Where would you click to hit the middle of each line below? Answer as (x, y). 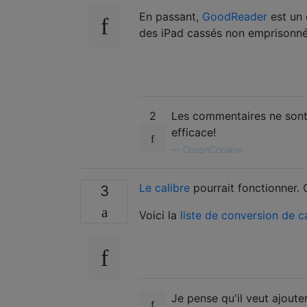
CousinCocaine (212, 149)
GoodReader (235, 16)
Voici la (160, 215)
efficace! (194, 132)
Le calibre (164, 187)
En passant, (171, 16)
